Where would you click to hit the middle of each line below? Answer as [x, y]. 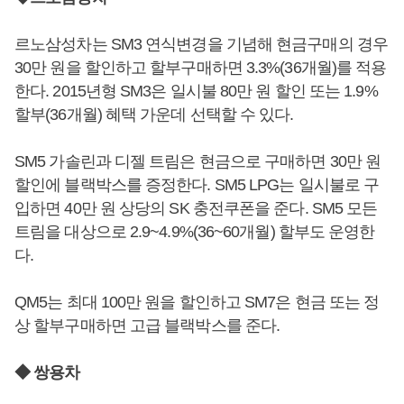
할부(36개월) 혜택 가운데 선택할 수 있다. [154, 115]
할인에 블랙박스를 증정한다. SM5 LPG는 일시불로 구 [197, 185]
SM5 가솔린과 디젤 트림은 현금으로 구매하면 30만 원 [198, 161]
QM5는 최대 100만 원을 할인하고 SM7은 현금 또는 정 [197, 302]
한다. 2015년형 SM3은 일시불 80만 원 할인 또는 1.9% [196, 91]
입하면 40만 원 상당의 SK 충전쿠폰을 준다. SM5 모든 [196, 208]
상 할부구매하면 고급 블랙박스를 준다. [147, 326]
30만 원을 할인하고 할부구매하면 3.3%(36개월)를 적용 [201, 68]
